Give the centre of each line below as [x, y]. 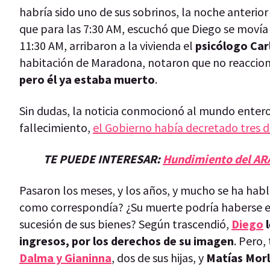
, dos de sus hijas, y [159, 257]
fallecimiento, [56, 127]
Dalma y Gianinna [65, 257]
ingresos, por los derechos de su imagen [127, 240]
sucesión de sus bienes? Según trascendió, [125, 224]
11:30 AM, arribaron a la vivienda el [107, 45]
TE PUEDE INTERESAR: [103, 159]
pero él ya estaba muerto [87, 79]
